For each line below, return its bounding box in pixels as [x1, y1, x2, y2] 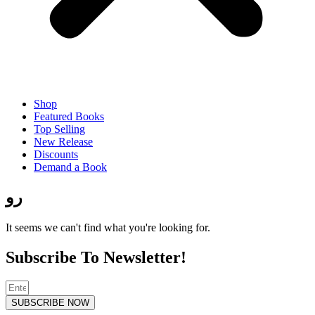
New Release [34, 135, 93, 148]
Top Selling [34, 122, 85, 135]
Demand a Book [34, 160, 107, 173]
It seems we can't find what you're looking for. [6, 221, 210, 233]
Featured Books [34, 110, 104, 122]
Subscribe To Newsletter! [6, 247, 186, 266]
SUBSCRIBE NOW [11, 297, 89, 309]
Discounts [34, 148, 78, 160]
